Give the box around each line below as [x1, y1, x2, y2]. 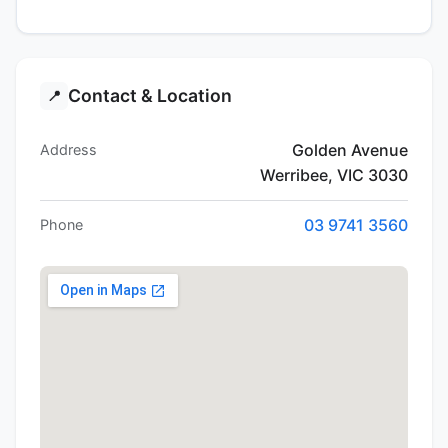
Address [40, 141, 97, 158]
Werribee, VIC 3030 [260, 165, 408, 185]
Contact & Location [68, 85, 232, 106]
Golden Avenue [292, 140, 408, 160]
